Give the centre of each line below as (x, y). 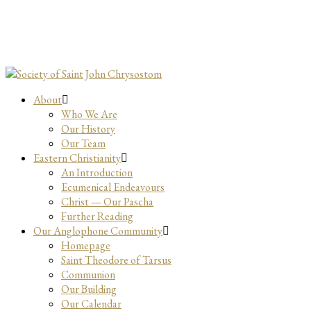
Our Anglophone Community (98, 231)
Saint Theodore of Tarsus (116, 260)
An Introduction (97, 173)
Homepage (86, 245)
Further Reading (97, 216)
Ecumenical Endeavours (113, 187)
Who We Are (89, 114)
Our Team (83, 143)
